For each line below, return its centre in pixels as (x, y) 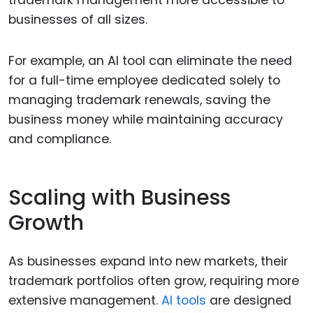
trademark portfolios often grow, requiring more (154, 281)
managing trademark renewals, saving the (139, 100)
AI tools (184, 300)
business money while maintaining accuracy (146, 119)
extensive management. (85, 300)
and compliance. (60, 139)
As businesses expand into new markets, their (148, 261)
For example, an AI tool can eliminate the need (150, 60)
